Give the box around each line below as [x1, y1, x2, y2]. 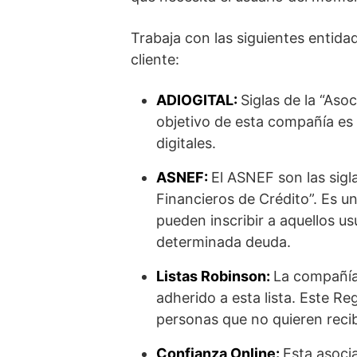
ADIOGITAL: [156, 91, 241, 108]
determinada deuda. [156, 233, 291, 250]
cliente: [131, 50, 179, 68]
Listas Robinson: [156, 267, 273, 284]
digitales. [156, 134, 216, 151]
